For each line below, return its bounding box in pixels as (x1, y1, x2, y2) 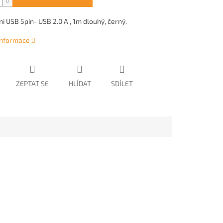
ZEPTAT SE (15, 79, 49, 88)
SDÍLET (111, 79, 133, 88)
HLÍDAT (68, 79, 91, 88)
